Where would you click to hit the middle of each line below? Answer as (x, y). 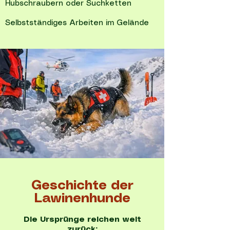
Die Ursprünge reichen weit (82, 220)
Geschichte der (82, 186)
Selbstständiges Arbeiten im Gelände (77, 23)
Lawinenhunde (82, 199)
